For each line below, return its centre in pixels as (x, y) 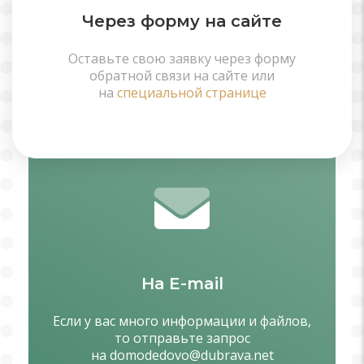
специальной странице (191, 93)
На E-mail (182, 284)
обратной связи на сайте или (182, 76)
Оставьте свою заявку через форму (182, 58)
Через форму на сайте (182, 21)
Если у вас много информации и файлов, (182, 321)
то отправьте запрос (182, 338)
